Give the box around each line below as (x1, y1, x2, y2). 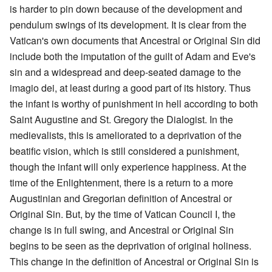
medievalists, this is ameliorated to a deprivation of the (10, 127, 242, 142)
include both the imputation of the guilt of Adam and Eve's (10, 49, 256, 63)
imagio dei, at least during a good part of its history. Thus (10, 80, 251, 95)
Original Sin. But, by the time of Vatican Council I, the (10, 206, 236, 221)
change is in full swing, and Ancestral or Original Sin (10, 222, 234, 237)
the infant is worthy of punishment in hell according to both (10, 96, 258, 110)
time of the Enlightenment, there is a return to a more (10, 175, 233, 189)
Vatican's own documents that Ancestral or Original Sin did (10, 33, 260, 47)
